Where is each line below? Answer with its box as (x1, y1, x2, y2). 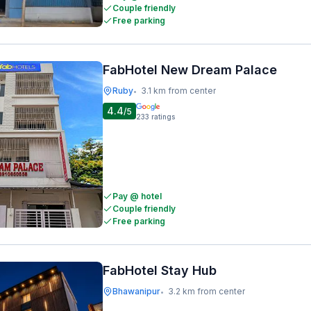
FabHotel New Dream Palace (103, 62, 277, 77)
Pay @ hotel (112, 191, 162, 201)
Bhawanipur (112, 286, 160, 296)
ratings (151, 112, 175, 121)
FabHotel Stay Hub (103, 263, 217, 278)
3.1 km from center (141, 85, 216, 96)
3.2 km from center (168, 286, 245, 296)
